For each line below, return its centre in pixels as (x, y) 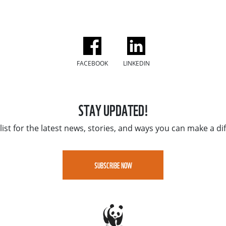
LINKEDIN (136, 63)
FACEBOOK (92, 63)
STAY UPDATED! (113, 109)
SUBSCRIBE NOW (113, 165)
